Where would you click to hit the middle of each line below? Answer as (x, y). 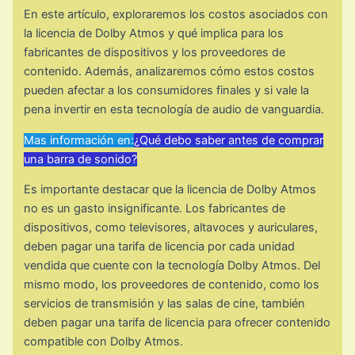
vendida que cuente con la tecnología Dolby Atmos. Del (172, 266)
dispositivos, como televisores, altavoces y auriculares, (171, 228)
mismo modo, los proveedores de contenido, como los (172, 285)
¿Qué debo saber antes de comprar (229, 140)
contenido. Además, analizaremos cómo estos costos (170, 72)
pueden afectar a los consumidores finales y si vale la (167, 91)
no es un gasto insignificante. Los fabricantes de (155, 209)
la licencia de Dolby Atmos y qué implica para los (154, 34)
